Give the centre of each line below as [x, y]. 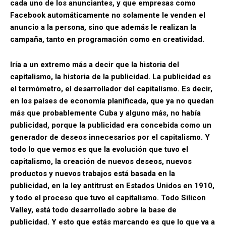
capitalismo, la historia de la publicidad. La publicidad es [110, 76]
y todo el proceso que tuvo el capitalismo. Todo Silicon [108, 197]
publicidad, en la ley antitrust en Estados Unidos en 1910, [112, 185]
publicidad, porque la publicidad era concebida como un [111, 125]
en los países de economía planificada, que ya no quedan [112, 101]
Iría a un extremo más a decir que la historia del [95, 64]
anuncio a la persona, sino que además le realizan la [103, 27]
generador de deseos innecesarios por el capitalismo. [106, 137]
